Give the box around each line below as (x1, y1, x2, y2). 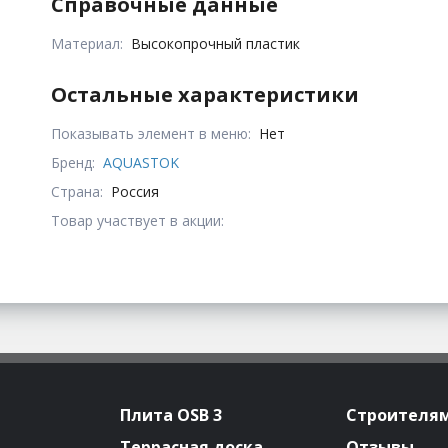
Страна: (51, 181, 104, 201)
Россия (111, 181, 160, 201)
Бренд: (51, 152, 96, 172)
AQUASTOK (103, 152, 180, 172)
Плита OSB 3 (120, 403, 222, 426)
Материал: (51, 33, 124, 53)
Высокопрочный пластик (131, 33, 301, 53)
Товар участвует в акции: (51, 210, 225, 230)
